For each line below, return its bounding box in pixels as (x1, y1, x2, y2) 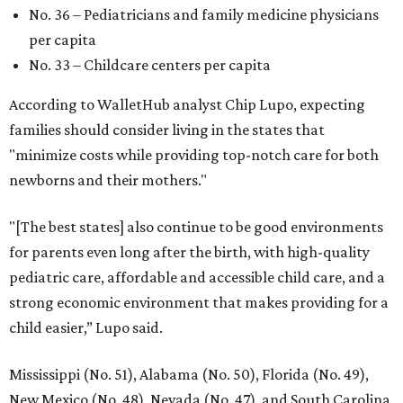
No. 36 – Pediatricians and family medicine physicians (29, 5, 379, 24)
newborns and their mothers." (9, 171, 207, 190)
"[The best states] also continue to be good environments (9, 218, 383, 237)
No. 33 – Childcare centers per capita (29, 56, 271, 75)
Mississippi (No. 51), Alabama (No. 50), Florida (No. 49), (9, 365, 369, 384)
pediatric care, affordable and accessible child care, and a (9, 268, 385, 287)
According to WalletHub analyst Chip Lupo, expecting (9, 95, 365, 114)
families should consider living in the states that (9, 121, 325, 139)
